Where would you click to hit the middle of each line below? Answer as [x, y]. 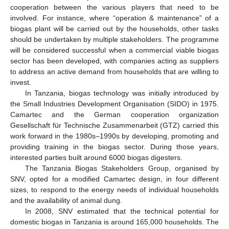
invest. [21, 83]
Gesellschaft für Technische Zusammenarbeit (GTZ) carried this [114, 125]
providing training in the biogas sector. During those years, [114, 147]
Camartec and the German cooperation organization [114, 115]
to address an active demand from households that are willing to [114, 72]
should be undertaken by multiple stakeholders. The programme [114, 40]
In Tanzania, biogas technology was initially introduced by [122, 93]
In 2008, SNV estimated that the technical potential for [122, 211]
